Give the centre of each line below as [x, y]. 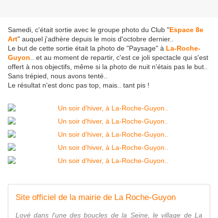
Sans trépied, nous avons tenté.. [58, 76]
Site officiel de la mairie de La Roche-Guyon [96, 198]
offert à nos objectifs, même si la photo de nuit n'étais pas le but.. [108, 67]
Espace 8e [186, 30]
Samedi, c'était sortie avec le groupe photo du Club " [89, 30]
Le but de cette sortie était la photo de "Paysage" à [87, 48]
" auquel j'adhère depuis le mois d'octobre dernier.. [96, 39]
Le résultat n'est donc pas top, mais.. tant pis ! [79, 85]
